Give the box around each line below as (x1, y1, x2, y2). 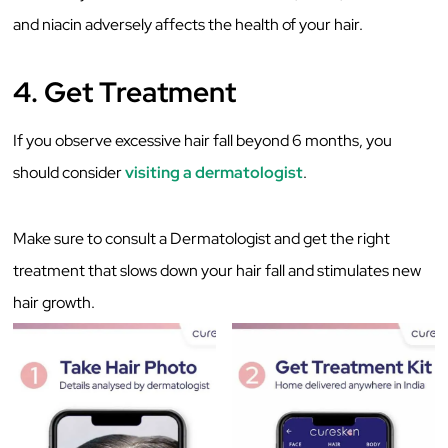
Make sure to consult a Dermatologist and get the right (13, 228, 391, 250)
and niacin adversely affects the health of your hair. (13, 14, 367, 36)
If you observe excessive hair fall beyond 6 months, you (13, 129, 393, 151)
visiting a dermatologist (125, 161, 304, 183)
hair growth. (13, 292, 96, 314)
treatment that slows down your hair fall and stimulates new (13, 260, 422, 282)
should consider (13, 161, 126, 183)
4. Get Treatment (13, 72, 237, 111)
